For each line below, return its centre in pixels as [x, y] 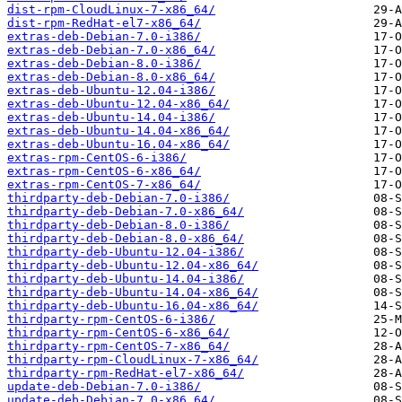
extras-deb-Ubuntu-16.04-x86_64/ [118, 144]
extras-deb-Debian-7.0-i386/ [104, 36]
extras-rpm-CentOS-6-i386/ [97, 157]
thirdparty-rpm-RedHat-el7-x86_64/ [126, 372]
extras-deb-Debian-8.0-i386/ [104, 63]
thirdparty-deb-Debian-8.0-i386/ [118, 224]
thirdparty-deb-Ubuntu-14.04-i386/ [126, 278]
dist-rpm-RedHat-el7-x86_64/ [104, 22]
